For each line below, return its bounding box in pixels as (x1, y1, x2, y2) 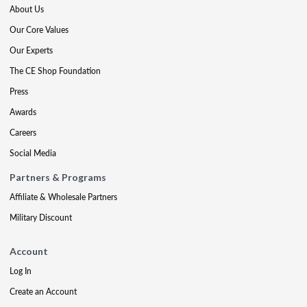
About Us (10, 3, 44, 15)
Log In (10, 265, 32, 277)
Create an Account (10, 286, 77, 297)
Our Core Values (10, 24, 69, 36)
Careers (10, 127, 36, 138)
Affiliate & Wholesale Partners (10, 191, 117, 203)
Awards (10, 106, 36, 118)
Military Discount (10, 212, 72, 223)
